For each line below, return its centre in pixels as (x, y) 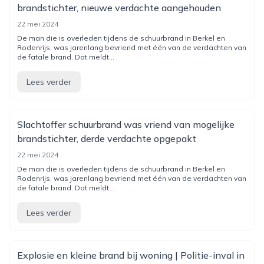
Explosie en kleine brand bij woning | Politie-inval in (131, 255)
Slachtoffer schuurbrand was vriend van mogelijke (126, 124)
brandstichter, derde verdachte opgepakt (107, 138)
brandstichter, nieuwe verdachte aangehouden (119, 8)
